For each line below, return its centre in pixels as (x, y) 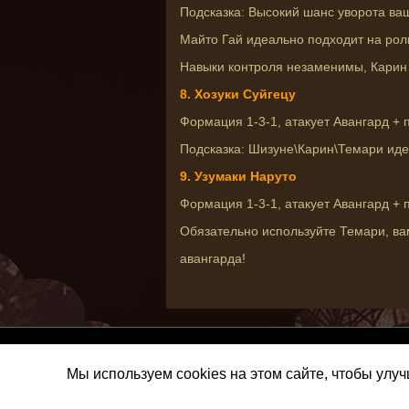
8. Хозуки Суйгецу (238, 94)
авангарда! (213, 258)
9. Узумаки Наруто (238, 176)
